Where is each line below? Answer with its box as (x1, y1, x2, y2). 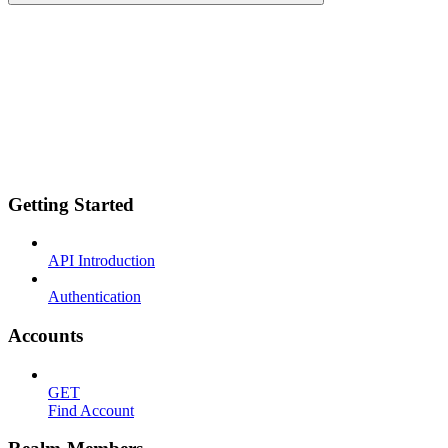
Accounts (8, 324, 83, 346)
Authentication (48, 288, 141, 306)
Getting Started (8, 193, 134, 215)
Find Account (48, 401, 134, 419)
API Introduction (48, 252, 155, 270)
